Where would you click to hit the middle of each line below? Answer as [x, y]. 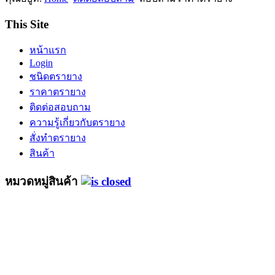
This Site [27, 24]
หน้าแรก [48, 50]
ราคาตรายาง [58, 92]
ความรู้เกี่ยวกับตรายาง [77, 123]
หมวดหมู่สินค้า [43, 181]
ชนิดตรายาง [56, 77]
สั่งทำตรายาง [58, 138]
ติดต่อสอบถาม [60, 107]
